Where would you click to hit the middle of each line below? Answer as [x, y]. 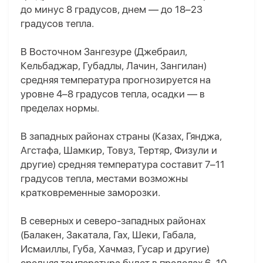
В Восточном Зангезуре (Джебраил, [104, 52]
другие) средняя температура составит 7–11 [123, 165]
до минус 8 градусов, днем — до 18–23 [112, 10]
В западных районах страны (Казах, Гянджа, [121, 136]
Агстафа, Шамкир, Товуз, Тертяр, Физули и [119, 151]
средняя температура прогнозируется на [116, 80]
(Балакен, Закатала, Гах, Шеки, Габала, [108, 235]
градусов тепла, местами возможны [104, 179]
